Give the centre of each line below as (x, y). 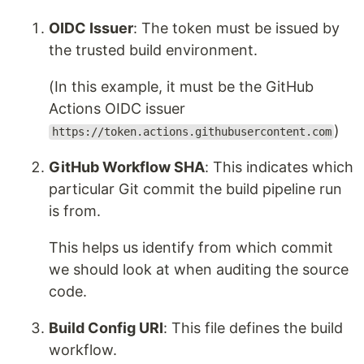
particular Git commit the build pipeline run (195, 189)
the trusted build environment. (153, 50)
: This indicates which (279, 167)
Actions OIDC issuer (117, 109)
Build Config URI (106, 328)
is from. (75, 211)
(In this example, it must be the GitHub (181, 87)
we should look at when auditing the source (199, 270)
